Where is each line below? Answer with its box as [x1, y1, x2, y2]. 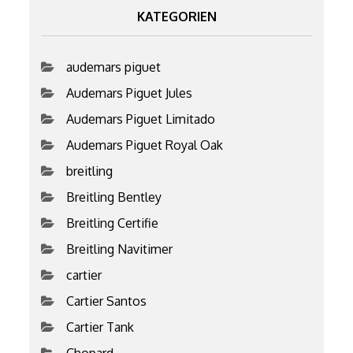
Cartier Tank [66, 318, 135, 335]
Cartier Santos [66, 292, 147, 309]
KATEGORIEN [136, 8, 217, 24]
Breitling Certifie [66, 214, 159, 231]
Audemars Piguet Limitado [66, 110, 216, 127]
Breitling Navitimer [66, 240, 173, 257]
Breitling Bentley [66, 188, 162, 205]
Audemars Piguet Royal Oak [66, 136, 224, 153]
